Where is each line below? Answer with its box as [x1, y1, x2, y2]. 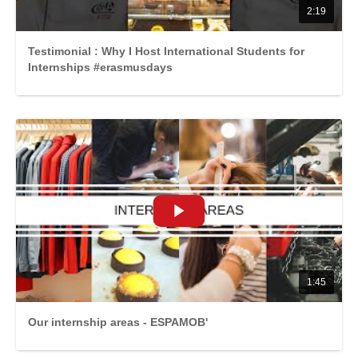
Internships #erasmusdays [28, 60, 173, 74]
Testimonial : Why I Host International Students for [28, 44, 304, 58]
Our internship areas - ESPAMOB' [28, 316, 208, 329]
